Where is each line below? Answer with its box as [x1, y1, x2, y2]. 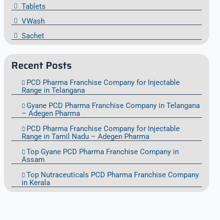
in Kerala [21, 178, 50, 187]
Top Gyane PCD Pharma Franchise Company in [26, 147, 179, 156]
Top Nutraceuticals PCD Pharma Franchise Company [26, 170, 199, 179]
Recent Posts [11, 57, 72, 73]
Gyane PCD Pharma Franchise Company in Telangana [26, 101, 200, 110]
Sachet [21, 31, 44, 41]
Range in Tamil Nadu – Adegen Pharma [21, 132, 149, 141]
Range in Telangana [21, 85, 85, 95]
